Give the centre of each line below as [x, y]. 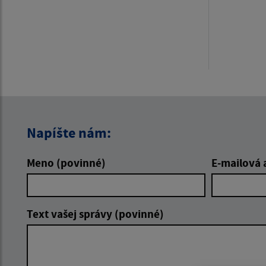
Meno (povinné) [66, 163]
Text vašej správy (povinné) [95, 214]
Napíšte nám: [69, 133]
